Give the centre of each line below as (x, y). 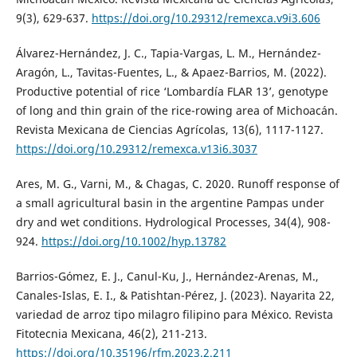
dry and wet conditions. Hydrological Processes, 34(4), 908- (173, 222)
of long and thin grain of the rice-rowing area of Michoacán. (177, 110)
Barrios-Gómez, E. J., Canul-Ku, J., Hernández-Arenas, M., (167, 276)
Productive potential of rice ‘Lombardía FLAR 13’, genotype (172, 91)
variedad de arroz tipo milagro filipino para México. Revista (174, 314)
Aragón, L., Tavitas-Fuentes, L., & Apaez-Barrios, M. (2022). (171, 72)
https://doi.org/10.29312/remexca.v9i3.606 (206, 18)
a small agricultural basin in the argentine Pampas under (170, 202)
